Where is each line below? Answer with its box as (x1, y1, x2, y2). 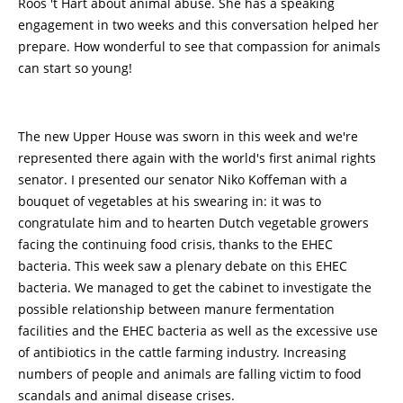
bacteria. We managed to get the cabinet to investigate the (18, 279, 372, 296)
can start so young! (18, 59, 132, 76)
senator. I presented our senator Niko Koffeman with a (18, 171, 347, 188)
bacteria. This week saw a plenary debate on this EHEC (18, 257, 347, 274)
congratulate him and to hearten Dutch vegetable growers (18, 214, 369, 231)
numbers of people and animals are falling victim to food (18, 365, 362, 382)
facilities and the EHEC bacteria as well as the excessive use (18, 322, 378, 339)
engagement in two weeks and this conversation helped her (18, 16, 379, 33)
